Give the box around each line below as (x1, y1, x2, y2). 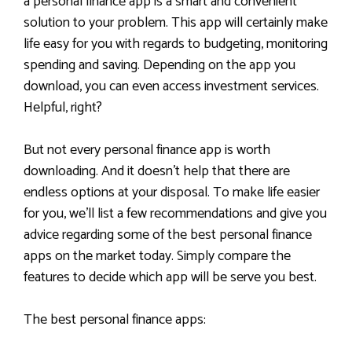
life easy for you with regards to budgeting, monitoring (24, 32, 328, 57)
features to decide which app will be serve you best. (24, 266, 317, 290)
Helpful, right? (24, 96, 102, 120)
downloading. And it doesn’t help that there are (24, 159, 290, 184)
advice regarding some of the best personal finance (24, 223, 312, 247)
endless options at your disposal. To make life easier (24, 181, 320, 205)
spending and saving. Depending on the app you (24, 53, 295, 78)
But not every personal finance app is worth (24, 138, 270, 163)
